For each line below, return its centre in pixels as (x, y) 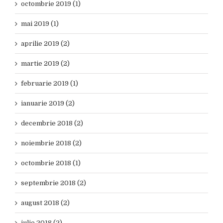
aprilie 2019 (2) (45, 44)
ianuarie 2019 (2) (48, 104)
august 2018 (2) (45, 203)
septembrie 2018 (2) (54, 183)
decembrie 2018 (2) (52, 123)
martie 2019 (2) (45, 64)
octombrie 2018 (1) (51, 163)
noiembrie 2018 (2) (51, 143)
